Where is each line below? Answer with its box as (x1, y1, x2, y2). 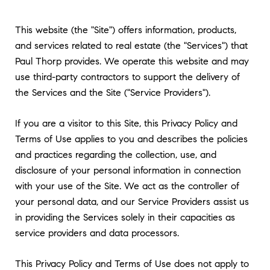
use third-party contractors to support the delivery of (15, 71, 240, 83)
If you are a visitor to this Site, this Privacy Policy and (15, 117, 237, 129)
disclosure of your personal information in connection (15, 164, 241, 176)
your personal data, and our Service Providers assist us (15, 195, 249, 207)
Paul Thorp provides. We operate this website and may (15, 55, 249, 67)
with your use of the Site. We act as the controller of (15, 180, 239, 192)
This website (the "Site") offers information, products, (15, 24, 236, 36)
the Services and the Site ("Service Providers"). (15, 87, 210, 98)
